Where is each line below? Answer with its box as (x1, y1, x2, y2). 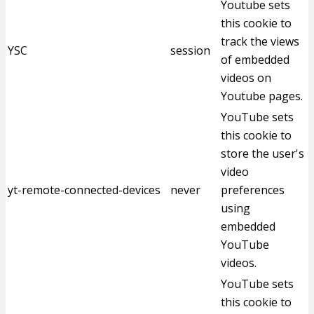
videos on (221, 70, 271, 86)
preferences (221, 182, 285, 198)
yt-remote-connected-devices (8, 182, 161, 198)
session (170, 43, 210, 58)
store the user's (221, 146, 304, 161)
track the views (221, 34, 299, 49)
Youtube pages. (221, 88, 303, 104)
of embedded (221, 52, 289, 67)
